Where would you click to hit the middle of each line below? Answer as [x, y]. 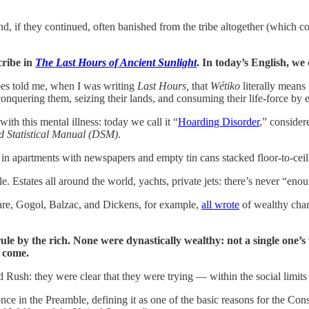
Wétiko [227, 86]
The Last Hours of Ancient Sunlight [116, 62]
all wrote [220, 204]
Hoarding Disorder [219, 121]
